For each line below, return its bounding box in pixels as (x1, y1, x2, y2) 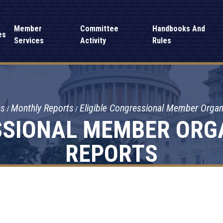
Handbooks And (152, 24, 205, 33)
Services (14, 36, 44, 45)
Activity (80, 36, 106, 45)
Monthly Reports (10, 102, 74, 114)
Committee (80, 24, 118, 33)
